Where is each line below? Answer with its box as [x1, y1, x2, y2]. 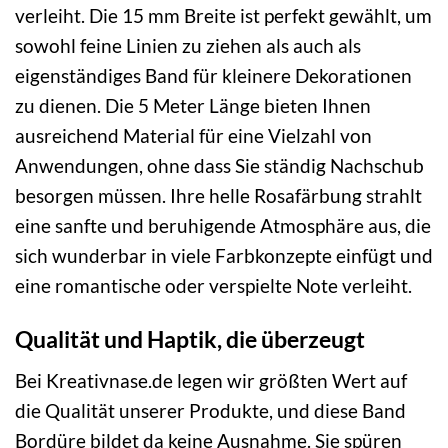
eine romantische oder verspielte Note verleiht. [15, 273, 412, 297]
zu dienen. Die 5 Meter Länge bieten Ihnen [15, 93, 371, 117]
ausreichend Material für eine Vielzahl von [15, 123, 372, 147]
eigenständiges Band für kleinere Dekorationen [15, 63, 412, 87]
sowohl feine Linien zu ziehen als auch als [15, 33, 361, 57]
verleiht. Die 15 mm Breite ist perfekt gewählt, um [15, 3, 432, 27]
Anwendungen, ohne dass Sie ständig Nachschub [15, 153, 424, 177]
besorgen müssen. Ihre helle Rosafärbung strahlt [15, 183, 422, 207]
